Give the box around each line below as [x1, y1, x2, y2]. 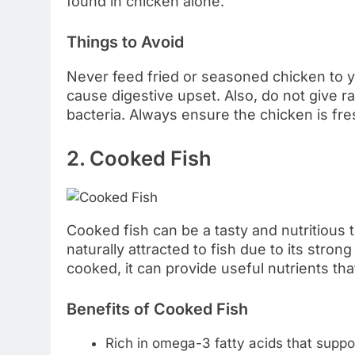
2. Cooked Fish [67, 146, 212, 171]
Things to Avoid [67, 32, 184, 52]
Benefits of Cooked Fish [67, 299, 248, 319]
